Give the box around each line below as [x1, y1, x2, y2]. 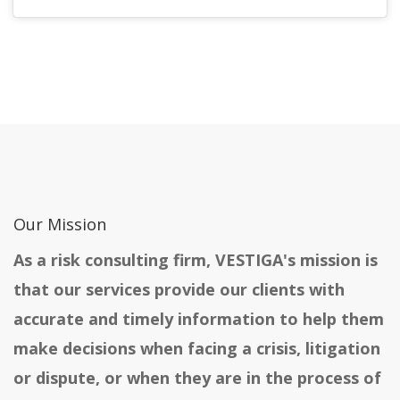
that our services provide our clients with [13, 279, 345, 301]
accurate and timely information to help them [13, 308, 384, 330]
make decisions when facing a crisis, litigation [13, 337, 380, 360]
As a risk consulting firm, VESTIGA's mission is [13, 249, 378, 271]
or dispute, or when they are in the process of [13, 367, 381, 389]
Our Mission [13, 213, 106, 236]
